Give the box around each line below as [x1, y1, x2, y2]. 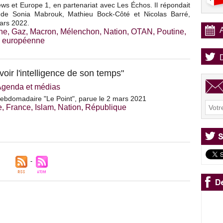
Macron [30, 27, 56, 36]
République [85, 103, 126, 112]
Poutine [157, 27, 184, 36]
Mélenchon [60, 27, 100, 36]
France [6, 103, 31, 112]
